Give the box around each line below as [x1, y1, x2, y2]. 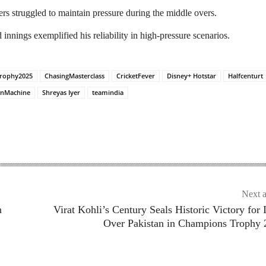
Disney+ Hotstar [167, 71, 216, 80]
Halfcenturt [228, 71, 263, 80]
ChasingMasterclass [45, 71, 104, 80]
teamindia [92, 87, 123, 97]
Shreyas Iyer [42, 87, 80, 97]
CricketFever [116, 71, 155, 80]
